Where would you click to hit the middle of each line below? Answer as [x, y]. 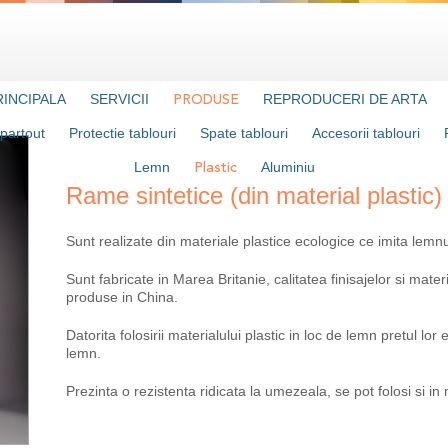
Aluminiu [287, 167]
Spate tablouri [244, 133]
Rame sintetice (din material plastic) [254, 195]
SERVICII [119, 99]
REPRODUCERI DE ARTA [344, 99]
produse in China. [122, 297]
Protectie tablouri [122, 133]
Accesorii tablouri [366, 133]
